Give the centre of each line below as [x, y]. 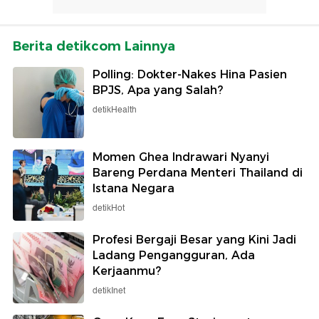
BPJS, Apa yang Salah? [158, 90]
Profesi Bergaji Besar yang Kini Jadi [194, 239]
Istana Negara [134, 188]
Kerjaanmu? [127, 271]
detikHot [109, 208]
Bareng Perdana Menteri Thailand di [198, 172]
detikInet [109, 291]
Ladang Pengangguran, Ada [174, 255]
